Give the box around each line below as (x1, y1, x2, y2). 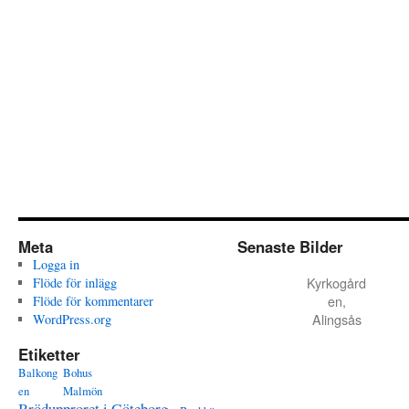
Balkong (18, 364, 58, 381)
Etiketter (18, 343, 80, 365)
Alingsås (311, 309, 362, 329)
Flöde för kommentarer (32, 292, 153, 309)
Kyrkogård (307, 273, 367, 292)
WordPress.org (32, 310, 111, 328)
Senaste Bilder (237, 236, 343, 257)
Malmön (63, 383, 102, 399)
